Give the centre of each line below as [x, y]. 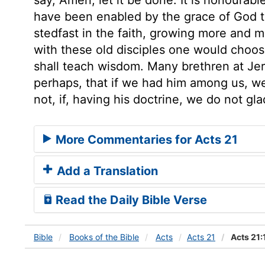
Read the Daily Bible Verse [130, 200]
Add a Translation [106, 171]
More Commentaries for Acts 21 [145, 139]
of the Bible [117, 237]
